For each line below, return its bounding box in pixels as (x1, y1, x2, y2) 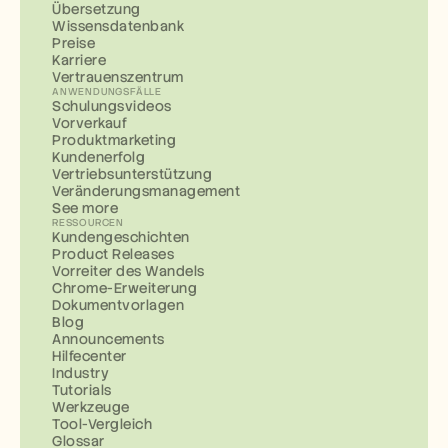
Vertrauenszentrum (52, 67, 184, 86)
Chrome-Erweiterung (52, 278, 197, 297)
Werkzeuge (52, 397, 130, 416)
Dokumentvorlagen (52, 295, 184, 314)
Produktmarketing (52, 130, 176, 149)
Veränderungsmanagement (52, 181, 240, 200)
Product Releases (52, 244, 174, 263)
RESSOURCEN (52, 215, 124, 229)
